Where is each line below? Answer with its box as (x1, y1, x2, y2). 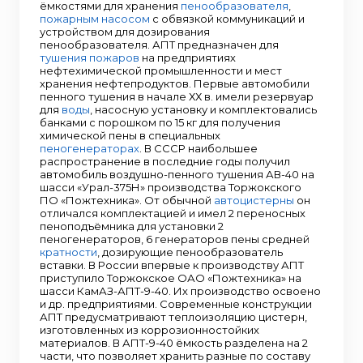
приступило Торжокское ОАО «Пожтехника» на (40, 271, 301, 284)
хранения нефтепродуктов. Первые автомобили (40, 77, 310, 90)
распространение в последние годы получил (40, 155, 290, 168)
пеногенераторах (40, 142, 139, 155)
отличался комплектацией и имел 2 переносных (40, 207, 305, 220)
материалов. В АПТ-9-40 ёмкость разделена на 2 (40, 336, 308, 349)
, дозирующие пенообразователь (97, 246, 283, 258)
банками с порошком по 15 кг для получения (40, 116, 280, 129)
